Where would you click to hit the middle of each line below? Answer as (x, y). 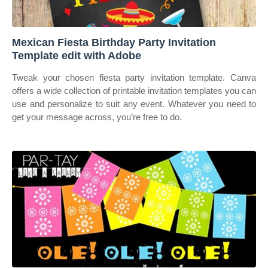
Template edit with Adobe (77, 56)
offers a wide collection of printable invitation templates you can (134, 91)
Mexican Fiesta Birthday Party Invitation (114, 42)
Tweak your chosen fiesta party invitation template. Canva (134, 77)
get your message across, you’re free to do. (97, 117)
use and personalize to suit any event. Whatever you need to (134, 104)
